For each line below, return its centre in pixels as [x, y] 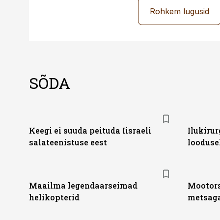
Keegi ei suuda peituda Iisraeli [90, 130]
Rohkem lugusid [179, 11]
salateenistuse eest [68, 142]
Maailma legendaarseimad [83, 185]
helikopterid [54, 197]
